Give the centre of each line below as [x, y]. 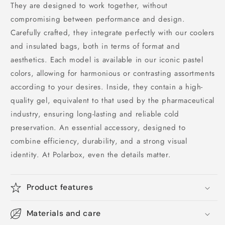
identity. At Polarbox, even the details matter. [91, 155]
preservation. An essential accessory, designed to [98, 128]
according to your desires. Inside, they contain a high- [107, 87]
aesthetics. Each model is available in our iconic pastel [107, 60]
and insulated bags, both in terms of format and [95, 46]
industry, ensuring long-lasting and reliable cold [95, 114]
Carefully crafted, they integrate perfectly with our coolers [113, 33]
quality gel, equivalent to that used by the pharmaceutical [113, 100]
